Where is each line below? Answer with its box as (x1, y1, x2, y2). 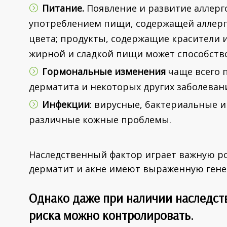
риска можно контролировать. (29, 207, 194, 223)
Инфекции (42, 98, 90, 110)
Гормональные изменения (42, 65, 166, 78)
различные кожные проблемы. (29, 113, 171, 126)
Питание (42, 2, 82, 14)
